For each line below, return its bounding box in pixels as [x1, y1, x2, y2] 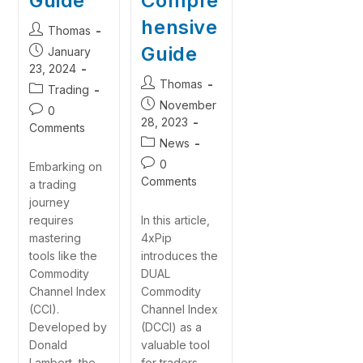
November [160, 98, 217, 113]
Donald [28, 338, 67, 352]
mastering [28, 231, 81, 246]
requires [28, 213, 74, 228]
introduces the [141, 249, 219, 263]
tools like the [28, 249, 97, 263]
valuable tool [141, 338, 211, 352]
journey [28, 195, 70, 210]
